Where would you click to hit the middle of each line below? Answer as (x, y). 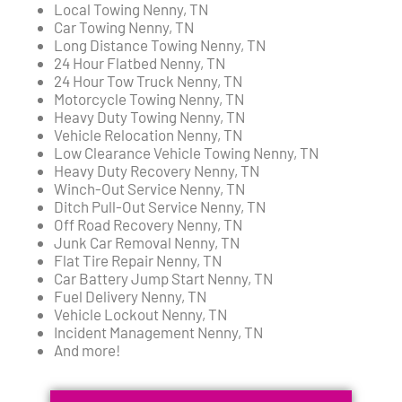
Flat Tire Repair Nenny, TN (138, 261)
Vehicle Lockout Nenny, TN (140, 315)
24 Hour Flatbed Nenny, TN (140, 63)
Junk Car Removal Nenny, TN (147, 243)
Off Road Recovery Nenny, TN (148, 225)
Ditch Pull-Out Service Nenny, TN (160, 207)
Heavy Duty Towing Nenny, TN (149, 117)
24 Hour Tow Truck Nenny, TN (148, 81)
